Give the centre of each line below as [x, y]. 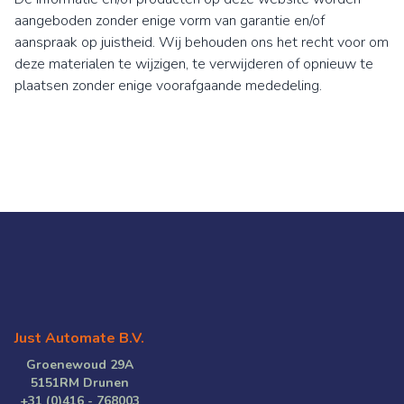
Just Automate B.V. [79, 338]
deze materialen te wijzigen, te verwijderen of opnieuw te [194, 64]
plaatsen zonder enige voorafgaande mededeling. [168, 86]
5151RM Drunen [79, 383]
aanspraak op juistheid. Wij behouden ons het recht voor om [202, 42]
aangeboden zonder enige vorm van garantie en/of [170, 21]
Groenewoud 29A [79, 365]
